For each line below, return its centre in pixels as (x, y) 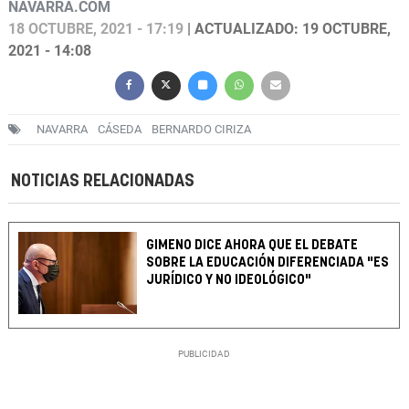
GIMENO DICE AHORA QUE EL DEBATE (252, 246)
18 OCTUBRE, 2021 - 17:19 (96, 29)
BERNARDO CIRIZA (201, 130)
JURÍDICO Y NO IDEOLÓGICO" (229, 280)
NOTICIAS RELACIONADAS (103, 182)
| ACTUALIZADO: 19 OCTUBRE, (287, 29)
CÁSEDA (120, 130)
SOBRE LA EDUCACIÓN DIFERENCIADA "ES (268, 263)
